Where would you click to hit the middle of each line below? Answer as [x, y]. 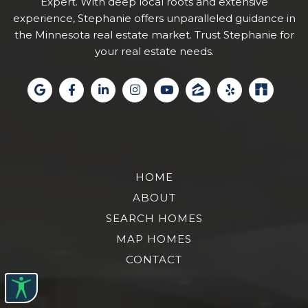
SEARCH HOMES [154, 218]
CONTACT [154, 259]
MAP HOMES [154, 239]
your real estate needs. [154, 51]
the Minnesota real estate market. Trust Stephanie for [154, 34]
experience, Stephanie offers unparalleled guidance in [154, 18]
